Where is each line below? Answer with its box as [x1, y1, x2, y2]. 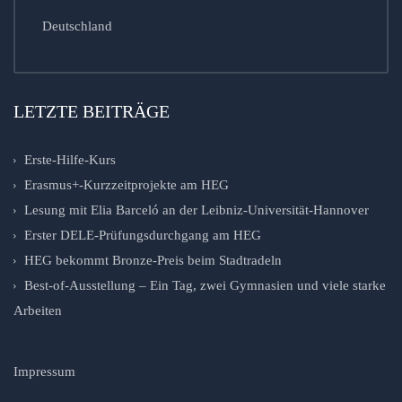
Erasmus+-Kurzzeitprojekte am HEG [24, 178, 229, 193]
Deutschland [42, 19, 112, 33]
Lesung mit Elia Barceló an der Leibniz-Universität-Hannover [24, 203, 369, 218]
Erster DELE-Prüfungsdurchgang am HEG [24, 228, 261, 243]
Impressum [13, 364, 75, 380]
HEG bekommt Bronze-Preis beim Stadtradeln [24, 253, 282, 268]
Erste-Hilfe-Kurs [24, 153, 116, 168]
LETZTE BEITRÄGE [13, 101, 170, 121]
